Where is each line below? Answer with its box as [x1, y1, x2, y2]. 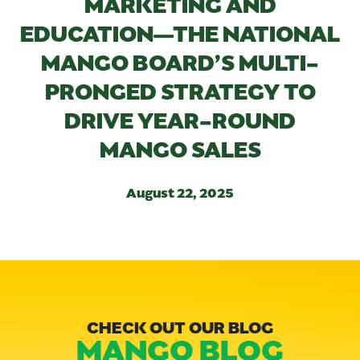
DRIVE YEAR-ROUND [64, 104, 296, 133]
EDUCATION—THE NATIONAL [20, 17, 340, 47]
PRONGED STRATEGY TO [44, 75, 316, 104]
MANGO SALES [99, 133, 261, 162]
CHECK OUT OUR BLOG [87, 315, 273, 337]
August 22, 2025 [126, 182, 234, 201]
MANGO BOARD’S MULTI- [41, 46, 319, 76]
